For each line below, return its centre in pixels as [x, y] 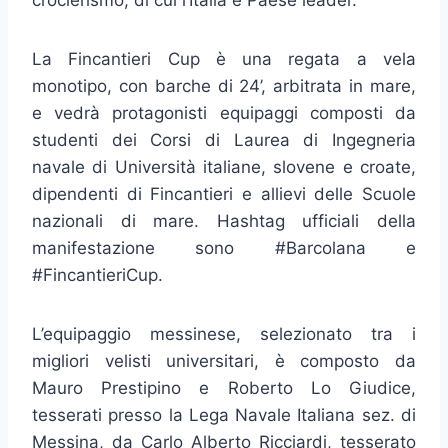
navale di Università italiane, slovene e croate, [224, 167]
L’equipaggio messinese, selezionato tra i [224, 334]
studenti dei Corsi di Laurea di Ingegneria [224, 140]
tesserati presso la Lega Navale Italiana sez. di [224, 415]
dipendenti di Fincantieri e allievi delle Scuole [224, 194]
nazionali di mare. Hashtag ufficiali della [224, 221]
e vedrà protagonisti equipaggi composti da [224, 113]
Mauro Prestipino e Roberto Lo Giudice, [224, 388]
